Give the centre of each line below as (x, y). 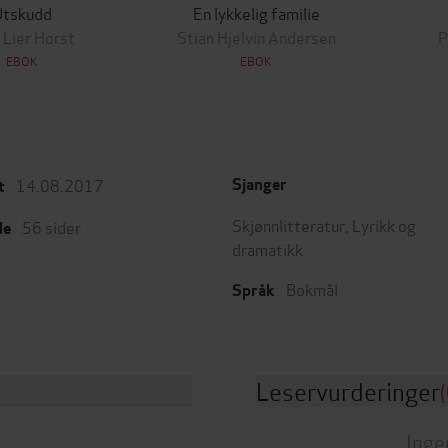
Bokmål (312, 288)
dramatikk (267, 248)
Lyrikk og (384, 224)
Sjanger (259, 184)
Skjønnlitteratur (288, 224)
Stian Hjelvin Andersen (256, 36)
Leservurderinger (348, 390)
